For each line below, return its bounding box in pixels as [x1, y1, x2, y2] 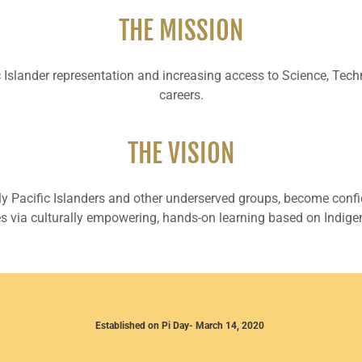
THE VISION [128, 137, 234, 170]
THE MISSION [119, 15, 243, 47]
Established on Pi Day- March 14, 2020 [95, 320, 267, 331]
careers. [158, 87, 204, 103]
